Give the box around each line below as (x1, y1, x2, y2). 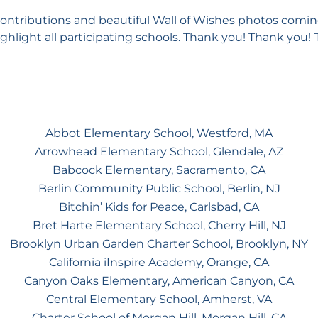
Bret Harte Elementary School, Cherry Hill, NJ (32, 218, 286, 232)
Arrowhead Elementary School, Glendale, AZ (35, 144, 283, 158)
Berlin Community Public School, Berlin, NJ (38, 181, 280, 195)
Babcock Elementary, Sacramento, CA (53, 163, 265, 177)
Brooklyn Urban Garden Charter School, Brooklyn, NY (10, 236, 308, 251)
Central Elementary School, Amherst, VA (46, 292, 272, 306)
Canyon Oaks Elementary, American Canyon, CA (24, 273, 294, 287)
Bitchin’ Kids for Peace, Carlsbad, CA (59, 199, 259, 214)
